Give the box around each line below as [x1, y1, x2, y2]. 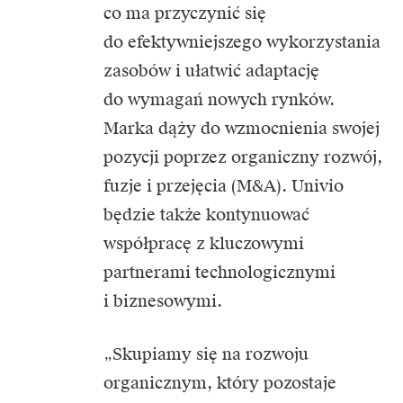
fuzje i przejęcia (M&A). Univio [103, 175, 344, 196]
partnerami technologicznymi [103, 262, 336, 282]
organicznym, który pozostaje [103, 372, 336, 393]
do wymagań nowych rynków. [103, 89, 335, 110]
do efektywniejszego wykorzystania [103, 31, 381, 52]
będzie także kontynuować [103, 204, 309, 225]
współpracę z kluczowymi [103, 233, 304, 254]
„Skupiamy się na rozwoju [103, 344, 309, 364]
